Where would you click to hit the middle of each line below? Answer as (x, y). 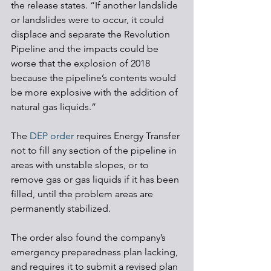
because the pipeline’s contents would (95, 78)
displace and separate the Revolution (92, 34)
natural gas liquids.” (54, 107)
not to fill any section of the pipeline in (95, 150)
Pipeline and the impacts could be (86, 49)
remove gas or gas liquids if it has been (96, 179)
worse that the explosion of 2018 (82, 63)
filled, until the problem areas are (83, 194)
